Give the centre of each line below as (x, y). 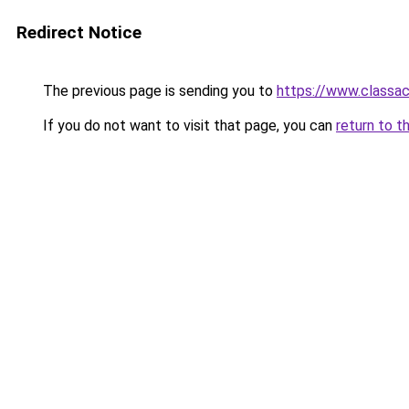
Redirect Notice (79, 32)
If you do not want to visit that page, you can (188, 126)
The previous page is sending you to (158, 91)
